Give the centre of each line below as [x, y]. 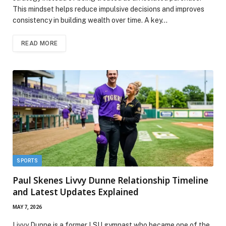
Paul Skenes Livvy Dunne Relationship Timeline [110, 180]
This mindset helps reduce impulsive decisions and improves [108, 9]
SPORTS [27, 160]
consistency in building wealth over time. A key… [90, 20]
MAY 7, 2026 [27, 207]
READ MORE [40, 44]
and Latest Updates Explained [76, 192]
